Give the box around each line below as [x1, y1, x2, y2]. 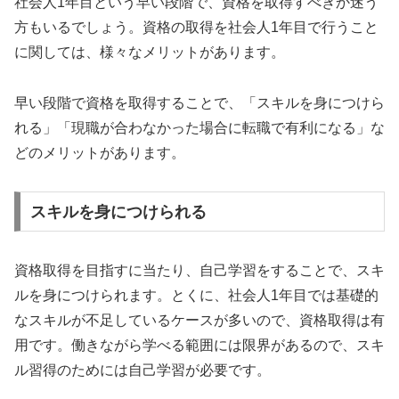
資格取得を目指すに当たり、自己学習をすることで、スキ [14, 262, 385, 278]
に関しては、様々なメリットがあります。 [14, 45, 285, 61]
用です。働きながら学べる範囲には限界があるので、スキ [14, 337, 385, 353]
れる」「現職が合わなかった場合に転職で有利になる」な [14, 119, 385, 135]
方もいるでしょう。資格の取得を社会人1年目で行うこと [14, 20, 379, 36]
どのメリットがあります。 [14, 144, 185, 160]
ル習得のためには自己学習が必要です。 [14, 362, 271, 378]
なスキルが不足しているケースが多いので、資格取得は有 [14, 312, 385, 328]
